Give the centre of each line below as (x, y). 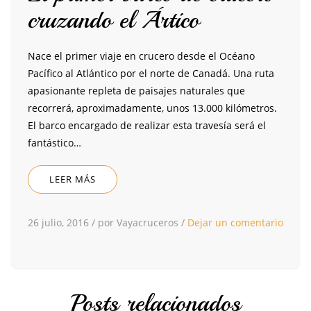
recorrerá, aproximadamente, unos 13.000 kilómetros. (152, 108)
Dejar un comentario (235, 223)
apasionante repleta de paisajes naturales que (136, 91)
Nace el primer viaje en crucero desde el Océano (141, 56)
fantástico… (54, 143)
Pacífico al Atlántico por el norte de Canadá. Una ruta (151, 74)
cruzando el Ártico (114, 20)
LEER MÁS (73, 179)
